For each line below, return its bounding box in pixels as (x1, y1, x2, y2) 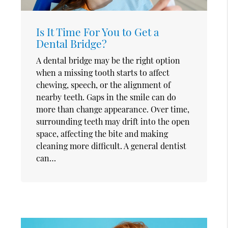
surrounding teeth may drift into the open (36, 116, 190, 127)
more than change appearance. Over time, (36, 104, 190, 115)
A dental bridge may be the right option (36, 55, 181, 66)
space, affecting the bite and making (36, 128, 168, 139)
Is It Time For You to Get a (36, 24, 159, 39)
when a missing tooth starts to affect (36, 67, 170, 78)
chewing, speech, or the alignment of (36, 79, 171, 91)
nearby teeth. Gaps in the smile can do (36, 92, 177, 103)
